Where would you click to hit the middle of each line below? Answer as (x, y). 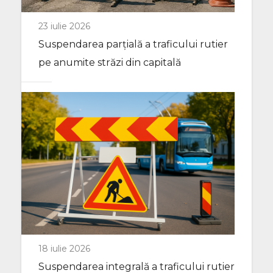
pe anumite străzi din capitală (110, 63)
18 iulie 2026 (64, 248)
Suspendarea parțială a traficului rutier (133, 44)
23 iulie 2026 (64, 27)
